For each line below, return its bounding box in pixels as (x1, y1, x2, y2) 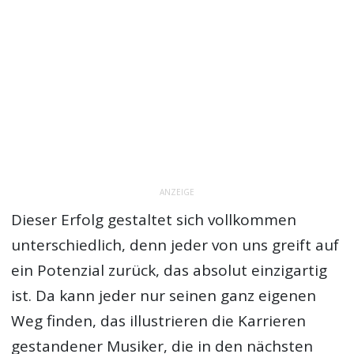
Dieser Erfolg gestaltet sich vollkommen (11, 209, 297, 231)
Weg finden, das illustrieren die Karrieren (11, 311, 307, 332)
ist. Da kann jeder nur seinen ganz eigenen (11, 285, 317, 307)
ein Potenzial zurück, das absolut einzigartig (11, 260, 328, 281)
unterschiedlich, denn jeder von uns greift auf (11, 235, 340, 256)
